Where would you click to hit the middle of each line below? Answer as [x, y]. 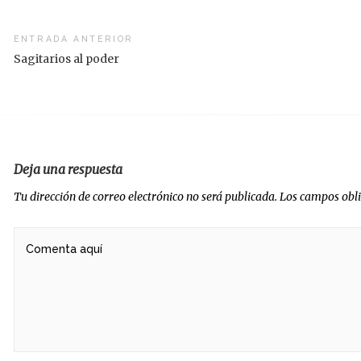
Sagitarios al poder [66, 58]
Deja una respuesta [68, 169]
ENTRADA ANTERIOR [74, 39]
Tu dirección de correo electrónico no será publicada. [145, 197]
